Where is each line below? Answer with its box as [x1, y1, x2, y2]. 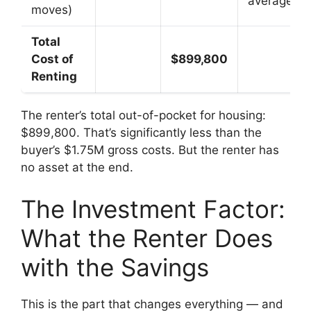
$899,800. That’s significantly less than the [21, 126, 262, 140]
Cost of [31, 52, 74, 67]
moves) [31, 3, 72, 17]
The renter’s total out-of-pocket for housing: [21, 108, 266, 123]
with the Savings [21, 252, 209, 282]
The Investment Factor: [21, 194, 285, 224]
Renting [31, 69, 77, 84]
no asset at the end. [21, 160, 133, 175]
